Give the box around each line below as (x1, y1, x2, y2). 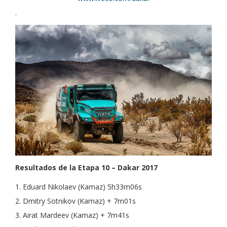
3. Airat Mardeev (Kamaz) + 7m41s (15, 210, 129, 220)
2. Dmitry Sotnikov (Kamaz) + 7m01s (15, 196, 136, 206)
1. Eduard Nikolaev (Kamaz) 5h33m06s (15, 182, 142, 192)
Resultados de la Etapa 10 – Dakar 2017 (15, 163, 158, 173)
